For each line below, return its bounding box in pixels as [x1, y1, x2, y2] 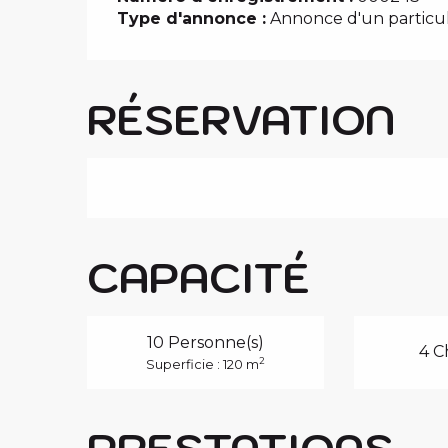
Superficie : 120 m [145, 356, 259, 372]
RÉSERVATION [87, 91, 396, 146]
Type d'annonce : [117, 8, 267, 28]
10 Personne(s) [146, 332, 264, 352]
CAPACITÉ [87, 249, 311, 304]
